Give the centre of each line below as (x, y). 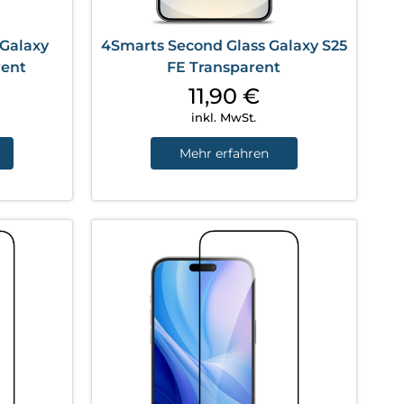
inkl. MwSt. (224, 117)
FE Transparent (224, 67)
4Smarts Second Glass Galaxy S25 (224, 45)
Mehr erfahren (224, 153)
